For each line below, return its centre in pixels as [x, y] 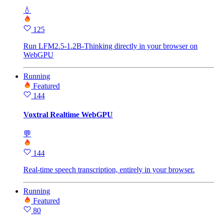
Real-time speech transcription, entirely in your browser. [109, 170]
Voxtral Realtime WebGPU [68, 114]
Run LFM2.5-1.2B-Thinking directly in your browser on [110, 46]
